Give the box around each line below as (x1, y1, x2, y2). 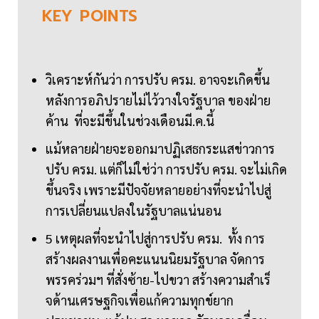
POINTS (80, 4, 138, 28)
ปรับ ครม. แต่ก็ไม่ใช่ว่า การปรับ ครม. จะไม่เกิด (46, 161, 287, 178)
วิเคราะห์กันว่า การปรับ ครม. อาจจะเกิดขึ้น (46, 71, 270, 88)
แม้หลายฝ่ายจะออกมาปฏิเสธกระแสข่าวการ (46, 140, 275, 157)
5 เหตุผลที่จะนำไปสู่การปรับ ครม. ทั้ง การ (46, 230, 265, 247)
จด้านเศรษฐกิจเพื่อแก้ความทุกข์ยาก (46, 292, 234, 309)
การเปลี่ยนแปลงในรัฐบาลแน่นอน (46, 202, 227, 219)
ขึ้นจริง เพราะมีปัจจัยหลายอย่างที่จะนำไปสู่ (46, 182, 271, 199)
